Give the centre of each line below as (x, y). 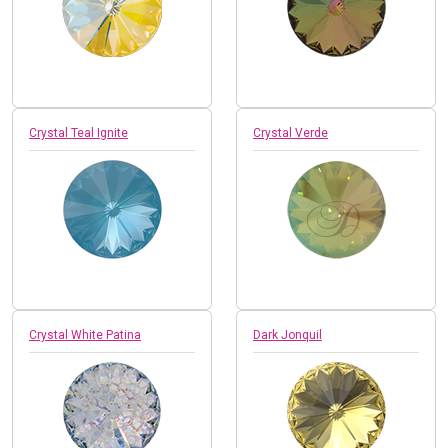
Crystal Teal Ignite (78, 132)
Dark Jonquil (287, 334)
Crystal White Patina (85, 334)
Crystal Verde (290, 132)
